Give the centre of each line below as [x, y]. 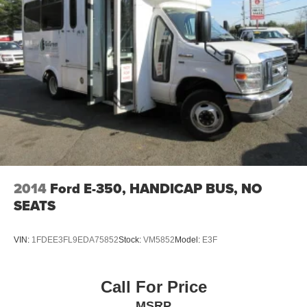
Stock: [131, 240]
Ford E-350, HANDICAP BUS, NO [156, 189]
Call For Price [153, 286]
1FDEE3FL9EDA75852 [75, 240]
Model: [188, 240]
